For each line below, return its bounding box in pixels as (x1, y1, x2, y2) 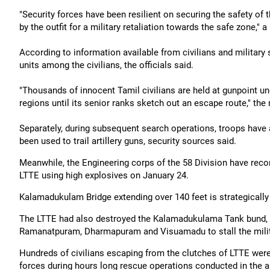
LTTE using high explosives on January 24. (19, 170, 189, 181)
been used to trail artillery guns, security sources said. (19, 136, 236, 146)
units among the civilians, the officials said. (19, 60, 193, 71)
